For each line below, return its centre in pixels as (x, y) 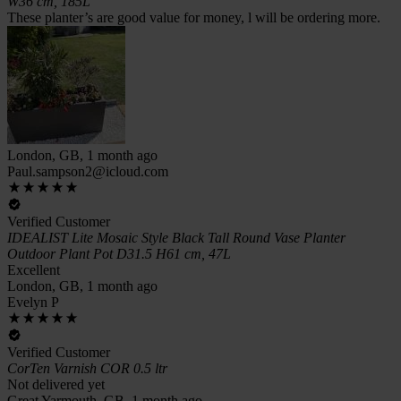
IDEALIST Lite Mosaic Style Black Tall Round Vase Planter (176, 237)
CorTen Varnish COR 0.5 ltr (87, 368)
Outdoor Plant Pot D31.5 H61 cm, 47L (119, 253)
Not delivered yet (56, 384)
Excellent (34, 269)
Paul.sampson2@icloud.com (88, 171)
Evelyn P (33, 302)
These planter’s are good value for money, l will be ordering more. (194, 17)
